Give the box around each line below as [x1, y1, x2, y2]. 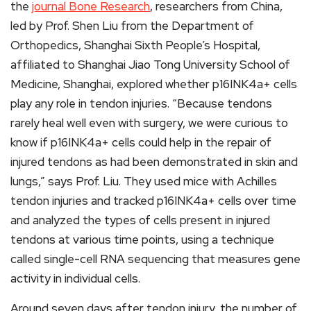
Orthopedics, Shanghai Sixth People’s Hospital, [10, 37, 260, 53]
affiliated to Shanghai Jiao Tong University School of [10, 56, 290, 72]
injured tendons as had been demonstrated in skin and [10, 153, 298, 169]
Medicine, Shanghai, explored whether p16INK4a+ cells [10, 76, 297, 92]
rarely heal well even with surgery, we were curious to [10, 115, 288, 131]
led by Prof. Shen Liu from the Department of [10, 17, 254, 33]
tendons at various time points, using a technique [10, 231, 274, 247]
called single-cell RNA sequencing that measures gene [10, 251, 301, 267]
